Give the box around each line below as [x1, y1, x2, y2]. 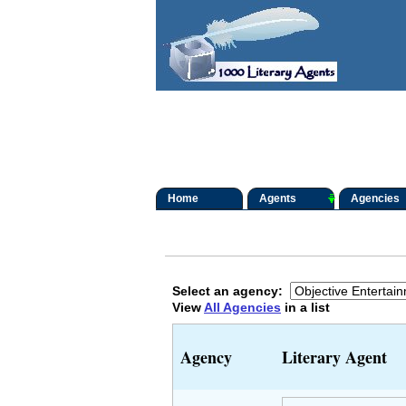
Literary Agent [282, 344, 387, 369]
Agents [259, 192, 296, 205]
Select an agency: [172, 284, 290, 298]
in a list [281, 300, 330, 314]
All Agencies [204, 300, 281, 314]
